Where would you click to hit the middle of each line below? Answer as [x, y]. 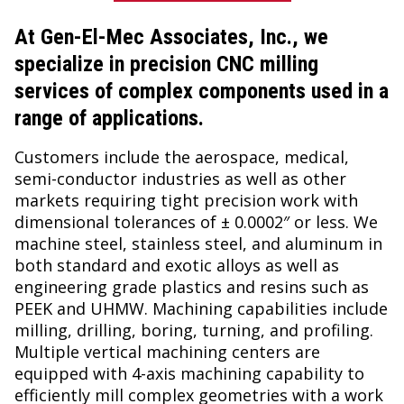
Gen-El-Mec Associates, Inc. [166, 37]
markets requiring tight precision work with [186, 201]
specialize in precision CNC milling [166, 64]
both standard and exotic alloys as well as [177, 266]
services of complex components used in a [202, 92]
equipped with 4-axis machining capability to [189, 374]
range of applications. [109, 119]
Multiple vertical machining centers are [167, 352]
